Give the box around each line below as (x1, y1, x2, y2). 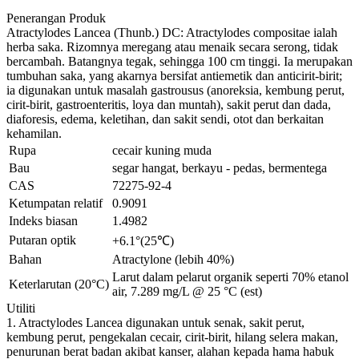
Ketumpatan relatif (9, 196, 103, 211)
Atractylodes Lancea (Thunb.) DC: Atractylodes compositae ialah (6, 26, 337, 40)
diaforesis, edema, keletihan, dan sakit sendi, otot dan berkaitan (6, 112, 324, 127)
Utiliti (6, 301, 35, 316)
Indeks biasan (9, 214, 78, 228)
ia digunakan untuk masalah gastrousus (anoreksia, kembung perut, (6, 83, 345, 98)
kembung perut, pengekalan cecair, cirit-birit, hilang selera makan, (6, 330, 338, 345)
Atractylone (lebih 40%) (112, 252, 234, 267)
